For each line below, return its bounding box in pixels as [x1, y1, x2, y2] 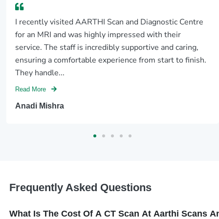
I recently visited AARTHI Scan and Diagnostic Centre [15, 16, 204, 27]
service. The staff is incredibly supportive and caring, [15, 42, 199, 53]
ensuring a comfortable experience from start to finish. [15, 54, 207, 66]
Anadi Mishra [15, 101, 65, 110]
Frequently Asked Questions [9, 181, 152, 194]
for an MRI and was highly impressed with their [15, 29, 181, 40]
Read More [15, 86, 48, 93]
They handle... [15, 67, 65, 78]
